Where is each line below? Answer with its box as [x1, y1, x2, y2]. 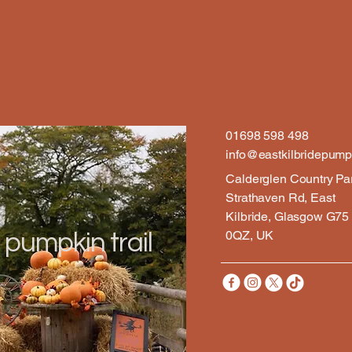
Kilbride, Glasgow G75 [225, 209, 350, 224]
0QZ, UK [225, 228, 274, 243]
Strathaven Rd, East [225, 190, 335, 205]
